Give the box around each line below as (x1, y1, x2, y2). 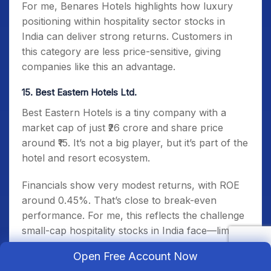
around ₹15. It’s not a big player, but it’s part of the (22, 137, 248, 149)
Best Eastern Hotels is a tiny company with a (22, 106, 226, 119)
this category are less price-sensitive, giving (22, 45, 221, 57)
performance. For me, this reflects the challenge (22, 209, 244, 221)
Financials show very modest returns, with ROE (22, 179, 240, 191)
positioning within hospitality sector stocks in (22, 15, 225, 27)
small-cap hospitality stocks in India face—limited (22, 224, 245, 237)
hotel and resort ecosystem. (22, 152, 150, 164)
